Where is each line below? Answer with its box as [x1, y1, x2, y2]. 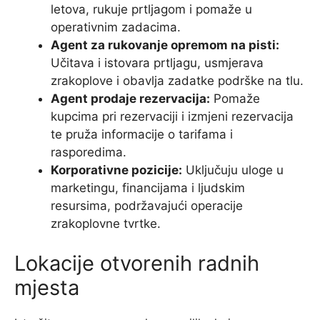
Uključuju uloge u [182, 163, 284, 178]
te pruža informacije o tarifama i [51, 127, 233, 142]
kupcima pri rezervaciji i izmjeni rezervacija [51, 109, 294, 124]
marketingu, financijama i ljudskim [51, 181, 245, 196]
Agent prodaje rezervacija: [51, 91, 210, 106]
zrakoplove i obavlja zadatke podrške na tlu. [51, 74, 304, 89]
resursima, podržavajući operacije [51, 199, 243, 214]
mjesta [14, 274, 79, 300]
